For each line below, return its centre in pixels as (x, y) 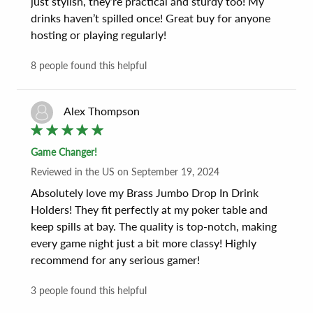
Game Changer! (64, 152)
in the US (95, 171)
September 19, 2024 (175, 171)
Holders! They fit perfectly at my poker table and (151, 209)
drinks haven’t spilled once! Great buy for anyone (152, 17)
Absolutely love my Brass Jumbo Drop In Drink (146, 192)
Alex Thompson (102, 110)
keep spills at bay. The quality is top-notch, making (155, 226)
